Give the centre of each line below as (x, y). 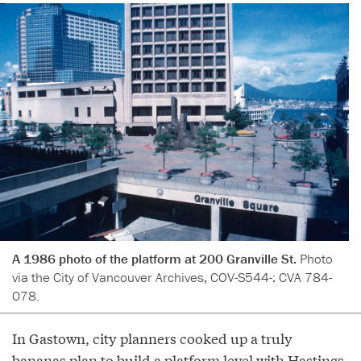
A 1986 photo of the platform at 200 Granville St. (156, 258)
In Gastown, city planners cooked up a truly (152, 338)
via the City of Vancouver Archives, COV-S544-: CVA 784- (172, 277)
